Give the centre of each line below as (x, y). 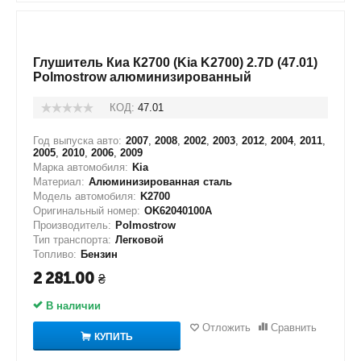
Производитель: (72, 225)
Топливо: (55, 254)
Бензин (99, 254)
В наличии (72, 306)
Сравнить (293, 328)
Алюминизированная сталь (160, 182)
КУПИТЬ (114, 336)
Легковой (139, 240)
